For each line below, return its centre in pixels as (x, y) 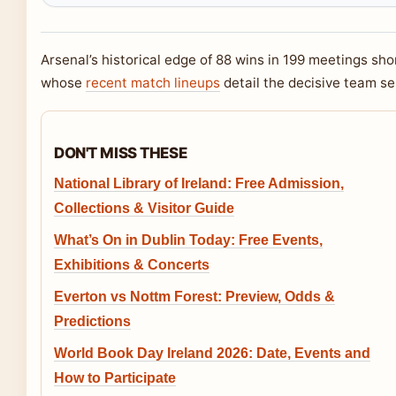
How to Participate (115, 378)
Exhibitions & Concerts (132, 265)
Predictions (92, 322)
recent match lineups (153, 83)
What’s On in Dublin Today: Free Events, (188, 240)
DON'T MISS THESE (121, 153)
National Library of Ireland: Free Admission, (199, 184)
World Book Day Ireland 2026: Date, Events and (212, 354)
